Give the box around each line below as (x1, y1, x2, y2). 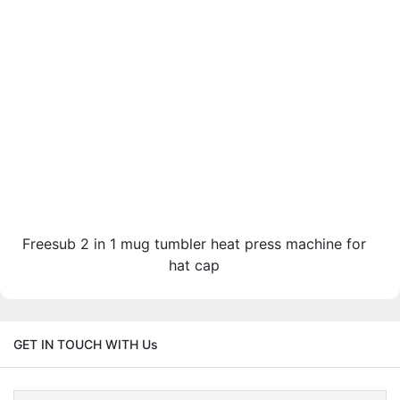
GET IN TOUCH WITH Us (13, 337, 158, 353)
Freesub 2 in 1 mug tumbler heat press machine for (21, 234, 366, 253)
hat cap (168, 255, 220, 274)
